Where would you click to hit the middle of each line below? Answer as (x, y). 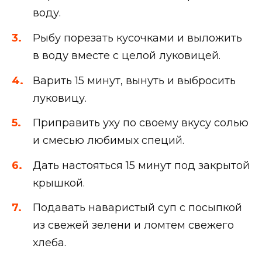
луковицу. (60, 98)
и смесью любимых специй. (108, 141)
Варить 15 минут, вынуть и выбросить (134, 80)
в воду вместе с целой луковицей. (127, 55)
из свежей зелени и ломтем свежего (133, 225)
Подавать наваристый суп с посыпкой (137, 208)
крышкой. (59, 183)
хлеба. (49, 243)
